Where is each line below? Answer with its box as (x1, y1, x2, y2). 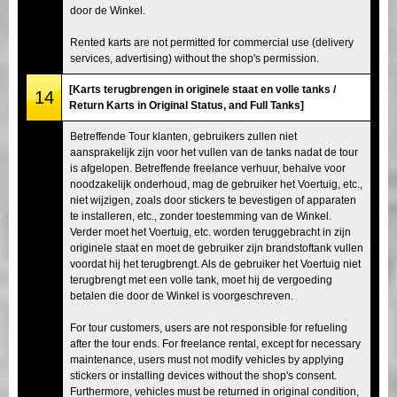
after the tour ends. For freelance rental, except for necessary (70, 337, 361, 350)
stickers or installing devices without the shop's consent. (70, 369, 337, 382)
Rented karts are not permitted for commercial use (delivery (70, 35, 354, 49)
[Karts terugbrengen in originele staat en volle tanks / (69, 82, 336, 96)
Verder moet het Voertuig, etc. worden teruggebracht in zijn (70, 225, 351, 238)
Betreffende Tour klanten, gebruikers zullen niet (70, 129, 297, 143)
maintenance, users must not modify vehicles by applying (70, 353, 344, 366)
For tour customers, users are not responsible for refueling (70, 321, 347, 334)
